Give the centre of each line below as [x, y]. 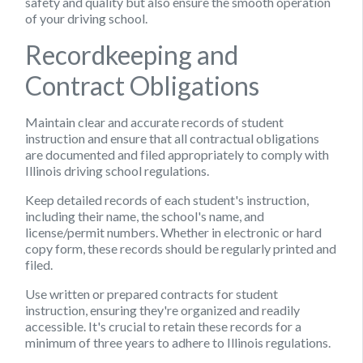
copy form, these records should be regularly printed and [181, 248]
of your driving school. [86, 18]
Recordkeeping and [132, 54]
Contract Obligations [142, 85]
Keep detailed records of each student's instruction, [167, 199]
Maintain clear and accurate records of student [154, 122]
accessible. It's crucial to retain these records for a [163, 326]
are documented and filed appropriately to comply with [177, 154]
